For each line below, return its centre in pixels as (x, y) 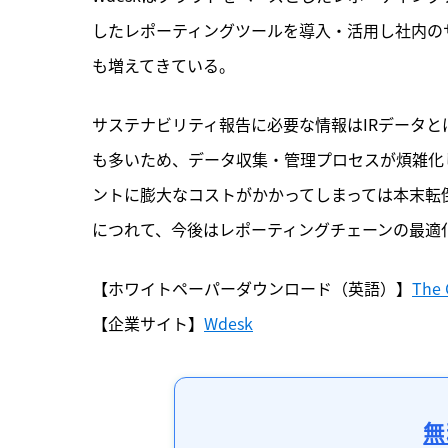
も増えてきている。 (163, 65)
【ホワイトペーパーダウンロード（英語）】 (252, 288)
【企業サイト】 (148, 323)
